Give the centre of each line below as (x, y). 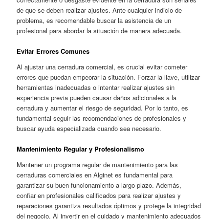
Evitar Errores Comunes (53, 51)
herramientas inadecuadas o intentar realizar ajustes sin (96, 88)
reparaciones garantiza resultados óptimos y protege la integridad (109, 205)
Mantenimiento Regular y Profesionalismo (81, 149)
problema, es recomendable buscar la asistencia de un (94, 21)
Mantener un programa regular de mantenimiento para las (98, 164)
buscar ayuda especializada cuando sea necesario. (89, 129)
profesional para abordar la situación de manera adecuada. (99, 31)
